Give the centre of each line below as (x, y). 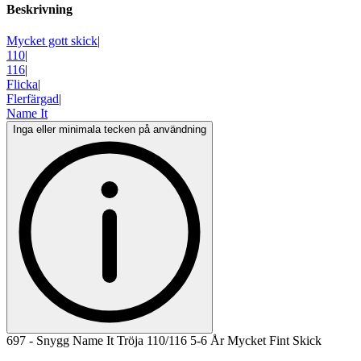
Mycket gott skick (52, 41)
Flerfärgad (33, 99)
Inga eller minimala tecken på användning (110, 130)
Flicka (22, 85)
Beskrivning (39, 10)
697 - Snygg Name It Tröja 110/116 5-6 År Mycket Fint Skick (164, 341)
